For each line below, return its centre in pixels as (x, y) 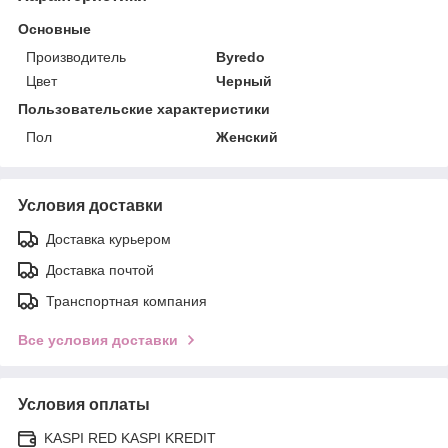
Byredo (241, 56)
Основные (54, 28)
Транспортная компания (126, 300)
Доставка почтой (100, 269)
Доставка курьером (108, 238)
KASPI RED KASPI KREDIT (130, 437)
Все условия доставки (98, 339)
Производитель (76, 56)
